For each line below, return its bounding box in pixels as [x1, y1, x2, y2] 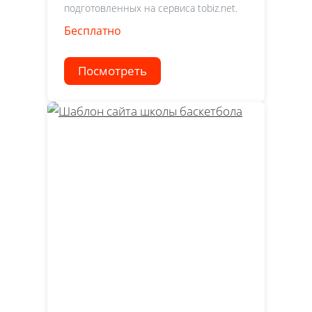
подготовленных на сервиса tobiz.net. [64, 1, 237, 15]
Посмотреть [78, 63, 147, 79]
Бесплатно [64, 23, 121, 38]
